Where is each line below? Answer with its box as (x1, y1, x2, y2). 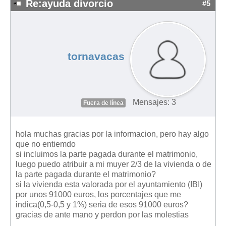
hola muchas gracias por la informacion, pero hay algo (16, 130, 209, 139)
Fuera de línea (83, 99, 124, 107)
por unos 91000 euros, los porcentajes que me (16, 190, 181, 199)
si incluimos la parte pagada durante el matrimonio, (16, 150, 198, 159)
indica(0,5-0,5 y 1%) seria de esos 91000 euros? (16, 200, 188, 209)
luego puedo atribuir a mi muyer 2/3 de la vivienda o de (16, 160, 211, 169)
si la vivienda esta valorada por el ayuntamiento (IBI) (16, 180, 202, 189)
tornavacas (67, 50, 125, 63)
